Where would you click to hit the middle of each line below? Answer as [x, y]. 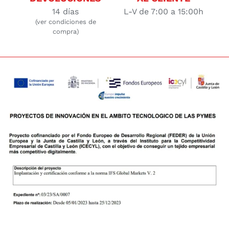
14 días [66, 12]
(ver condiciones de [65, 22]
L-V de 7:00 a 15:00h [163, 12]
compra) [65, 32]
